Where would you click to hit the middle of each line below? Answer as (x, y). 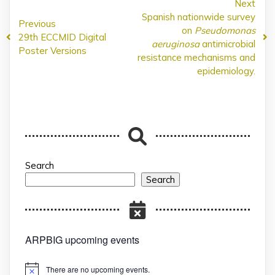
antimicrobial (227, 44)
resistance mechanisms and (196, 57)
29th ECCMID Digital (62, 37)
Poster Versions (52, 50)
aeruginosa (176, 44)
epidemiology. (226, 71)
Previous (37, 23)
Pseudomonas (225, 30)
